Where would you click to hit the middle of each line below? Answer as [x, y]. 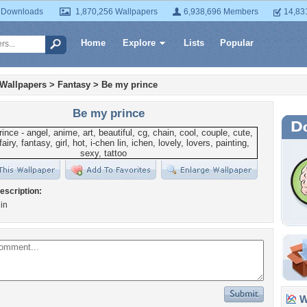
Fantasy [74, 85]
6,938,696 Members [221, 12]
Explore [139, 43]
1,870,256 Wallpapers [116, 12]
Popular [237, 43]
